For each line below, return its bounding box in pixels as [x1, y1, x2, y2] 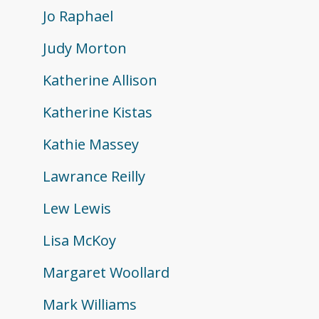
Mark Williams [43, 295, 137, 315]
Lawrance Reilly [43, 167, 145, 187]
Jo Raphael [43, 6, 113, 26]
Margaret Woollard [43, 263, 169, 283]
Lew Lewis [43, 199, 111, 219]
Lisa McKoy [43, 231, 116, 251]
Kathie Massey [43, 135, 139, 155]
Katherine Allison [43, 70, 157, 90]
